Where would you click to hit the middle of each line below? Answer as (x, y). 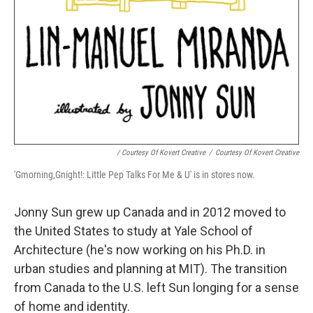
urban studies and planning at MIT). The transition (151, 268)
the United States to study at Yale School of (133, 231)
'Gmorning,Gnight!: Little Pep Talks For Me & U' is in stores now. (134, 174)
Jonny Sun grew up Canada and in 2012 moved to (150, 212)
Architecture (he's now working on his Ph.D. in (140, 249)
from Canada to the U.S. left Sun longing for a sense (156, 287)
